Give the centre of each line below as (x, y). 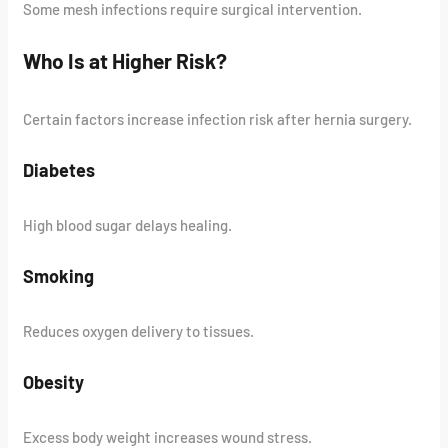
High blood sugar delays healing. (128, 225)
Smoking (59, 276)
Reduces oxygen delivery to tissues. (139, 331)
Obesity (54, 382)
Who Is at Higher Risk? (125, 60)
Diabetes (59, 170)
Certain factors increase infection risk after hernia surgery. (218, 119)
